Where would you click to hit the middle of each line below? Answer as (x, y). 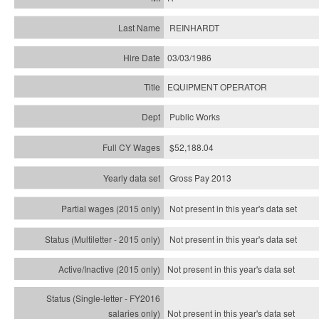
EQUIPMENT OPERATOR (217, 87)
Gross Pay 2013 (200, 178)
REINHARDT (194, 27)
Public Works (195, 116)
